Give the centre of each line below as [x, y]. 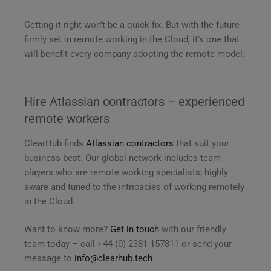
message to [49, 259]
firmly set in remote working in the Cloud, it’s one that [132, 40]
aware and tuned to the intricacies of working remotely [134, 187]
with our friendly [193, 230]
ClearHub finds [55, 143]
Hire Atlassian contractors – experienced [134, 101]
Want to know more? [67, 230]
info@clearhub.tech [113, 259]
